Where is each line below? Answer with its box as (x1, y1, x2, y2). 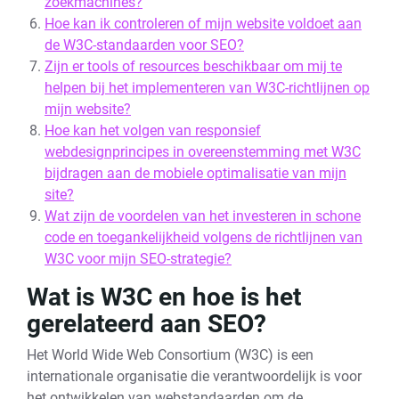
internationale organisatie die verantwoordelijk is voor (27, 368, 362, 385)
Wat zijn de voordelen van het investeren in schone (45, 208, 361, 224)
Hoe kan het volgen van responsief (45, 122, 261, 139)
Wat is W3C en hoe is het (27, 282, 301, 312)
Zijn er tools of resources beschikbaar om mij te (45, 58, 342, 75)
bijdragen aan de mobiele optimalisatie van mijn (45, 165, 346, 182)
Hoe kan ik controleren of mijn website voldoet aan (45, 15, 362, 32)
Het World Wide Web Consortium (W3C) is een (27, 346, 313, 363)
